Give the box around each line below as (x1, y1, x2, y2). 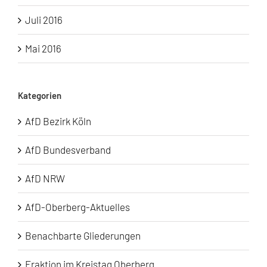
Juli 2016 (25, 14, 63, 26)
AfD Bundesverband (25, 144, 111, 156)
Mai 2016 (25, 42, 61, 55)
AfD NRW (25, 172, 65, 185)
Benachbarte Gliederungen (25, 229, 141, 242)
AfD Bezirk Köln (25, 115, 91, 128)
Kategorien (18, 90, 61, 101)
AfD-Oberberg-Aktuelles (25, 201, 130, 213)
